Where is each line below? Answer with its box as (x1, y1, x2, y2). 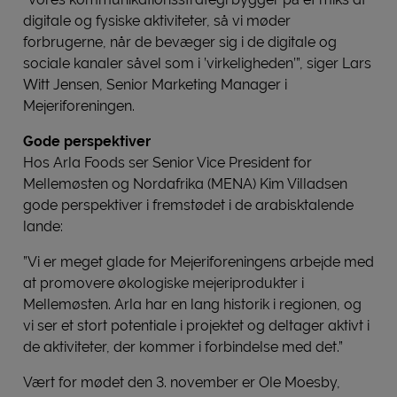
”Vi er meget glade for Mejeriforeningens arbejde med (23, 253, 374, 270)
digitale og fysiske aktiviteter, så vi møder (23, 12, 291, 29)
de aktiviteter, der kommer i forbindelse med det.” (23, 338, 343, 355)
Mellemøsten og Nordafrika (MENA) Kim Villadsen (23, 175, 347, 192)
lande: (23, 217, 63, 235)
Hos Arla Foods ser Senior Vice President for (23, 153, 312, 171)
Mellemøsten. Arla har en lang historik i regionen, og (23, 295, 362, 313)
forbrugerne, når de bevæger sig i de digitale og (23, 33, 337, 51)
